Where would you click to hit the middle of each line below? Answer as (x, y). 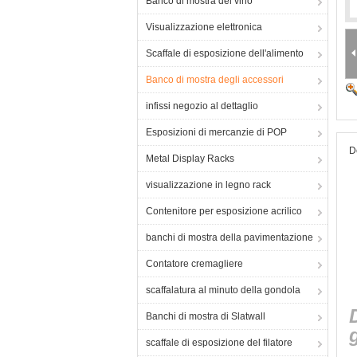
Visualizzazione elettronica (204, 27)
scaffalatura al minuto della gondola (223, 290)
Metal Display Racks (190, 159)
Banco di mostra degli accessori (215, 80)
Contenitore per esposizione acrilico (224, 211)
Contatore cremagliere (194, 264)
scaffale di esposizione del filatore (219, 343)
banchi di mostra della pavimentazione (229, 237)
